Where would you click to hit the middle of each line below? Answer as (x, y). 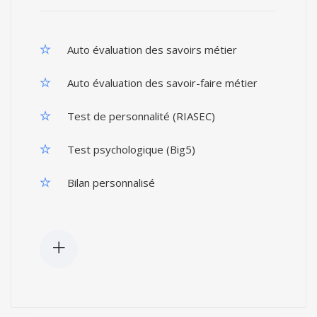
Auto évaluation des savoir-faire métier (161, 83)
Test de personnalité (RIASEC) (140, 116)
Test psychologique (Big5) (130, 149)
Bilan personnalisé (110, 183)
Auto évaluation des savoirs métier (151, 50)
